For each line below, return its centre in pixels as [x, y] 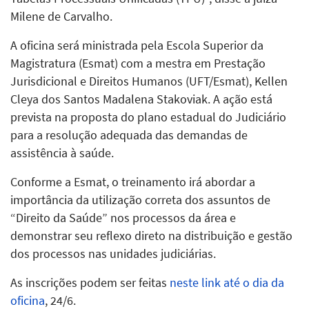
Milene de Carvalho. [61, 16]
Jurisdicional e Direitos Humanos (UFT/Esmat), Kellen [149, 81]
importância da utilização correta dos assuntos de [140, 200]
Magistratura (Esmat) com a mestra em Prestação [138, 63]
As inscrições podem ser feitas [90, 282]
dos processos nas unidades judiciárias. [113, 253]
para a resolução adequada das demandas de [129, 135]
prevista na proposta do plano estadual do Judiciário [148, 117]
